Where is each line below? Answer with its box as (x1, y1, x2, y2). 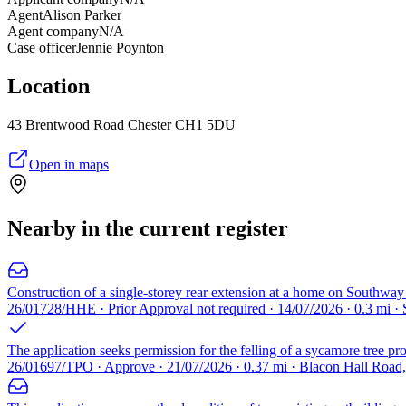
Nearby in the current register (7, 216, 288, 240)
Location (7, 74, 90, 99)
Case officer (7, 40, 76, 56)
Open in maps (29, 157, 109, 173)
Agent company (7, 24, 99, 40)
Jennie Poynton (76, 40, 164, 56)
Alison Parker (43, 7, 121, 24)
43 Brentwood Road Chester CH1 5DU (7, 117, 236, 133)
